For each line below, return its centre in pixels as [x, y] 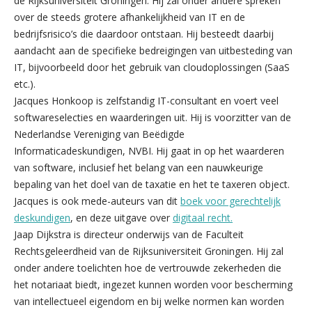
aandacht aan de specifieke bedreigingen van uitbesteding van [153, 50]
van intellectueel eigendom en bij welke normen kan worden [149, 301]
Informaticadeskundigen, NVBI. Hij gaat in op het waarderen [149, 150]
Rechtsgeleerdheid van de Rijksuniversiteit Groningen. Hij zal [149, 251]
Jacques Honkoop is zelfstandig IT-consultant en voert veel [146, 100]
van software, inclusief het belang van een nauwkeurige [139, 167]
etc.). [25, 84]
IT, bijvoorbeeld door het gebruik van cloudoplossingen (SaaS [152, 67]
